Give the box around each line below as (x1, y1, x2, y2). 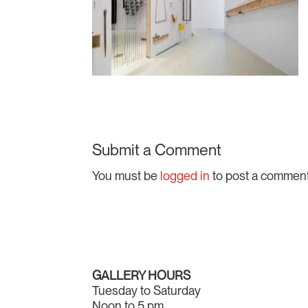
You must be (92, 168, 161, 184)
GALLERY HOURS (92, 268, 191, 283)
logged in (160, 168, 210, 184)
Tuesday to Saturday (92, 283, 201, 298)
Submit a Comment (92, 140, 222, 160)
